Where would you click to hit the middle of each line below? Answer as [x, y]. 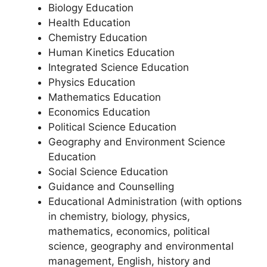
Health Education [89, 23]
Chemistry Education [98, 38]
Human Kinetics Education [111, 52]
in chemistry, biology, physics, [119, 216]
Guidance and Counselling [111, 187]
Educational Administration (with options [145, 201]
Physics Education [92, 82]
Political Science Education [112, 127]
